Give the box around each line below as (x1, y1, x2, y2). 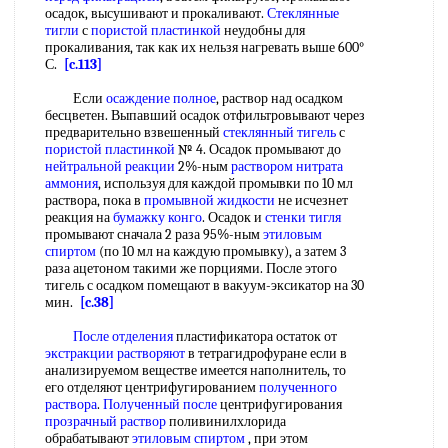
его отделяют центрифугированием (45, 379, 259, 396)
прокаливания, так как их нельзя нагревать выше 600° (45, 39, 364, 56)
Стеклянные (267, 5, 339, 22)
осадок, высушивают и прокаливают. (45, 5, 267, 22)
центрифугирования (217, 396, 342, 413)
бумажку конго (113, 209, 202, 226)
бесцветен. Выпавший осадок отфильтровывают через (45, 107, 365, 124)
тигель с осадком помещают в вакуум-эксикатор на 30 (45, 277, 364, 294)
